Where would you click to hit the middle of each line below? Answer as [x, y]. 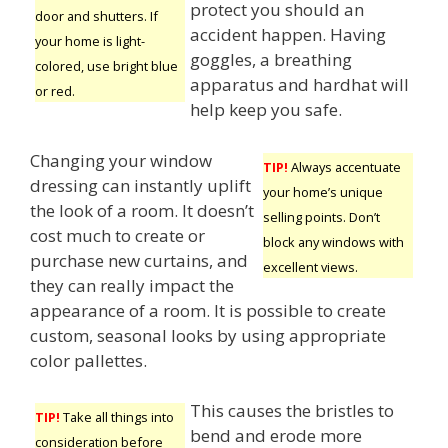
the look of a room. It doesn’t [142, 210]
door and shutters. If [96, 16]
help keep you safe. [266, 110]
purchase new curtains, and [139, 260]
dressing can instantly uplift [140, 185]
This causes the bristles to [292, 411]
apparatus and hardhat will [299, 85]
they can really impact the [132, 285]
